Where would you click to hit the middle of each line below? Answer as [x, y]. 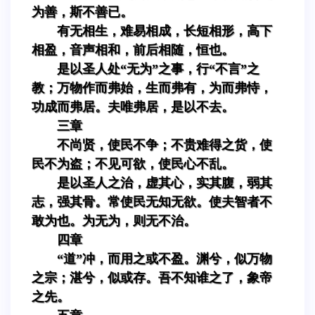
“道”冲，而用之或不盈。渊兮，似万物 [165, 258]
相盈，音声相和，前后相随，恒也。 [133, 50]
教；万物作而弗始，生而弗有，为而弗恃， [152, 88]
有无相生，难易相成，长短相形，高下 [165, 31]
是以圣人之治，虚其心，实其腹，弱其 [165, 182]
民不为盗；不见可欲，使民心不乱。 [133, 163]
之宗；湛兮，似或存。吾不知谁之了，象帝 [152, 277]
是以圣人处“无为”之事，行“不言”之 [158, 69]
